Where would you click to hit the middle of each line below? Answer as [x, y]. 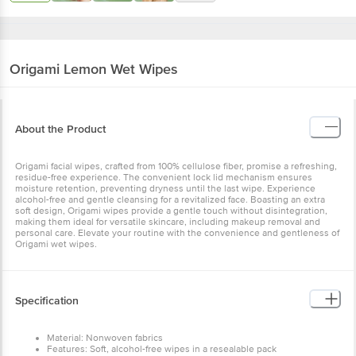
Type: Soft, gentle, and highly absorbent [132, 323]
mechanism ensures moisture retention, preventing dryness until [155, 152]
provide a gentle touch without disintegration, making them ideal [154, 185]
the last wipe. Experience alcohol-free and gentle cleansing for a [152, 163]
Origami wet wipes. [56, 219]
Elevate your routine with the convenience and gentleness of [146, 207]
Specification [47, 264]
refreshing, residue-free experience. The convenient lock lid [143, 141]
